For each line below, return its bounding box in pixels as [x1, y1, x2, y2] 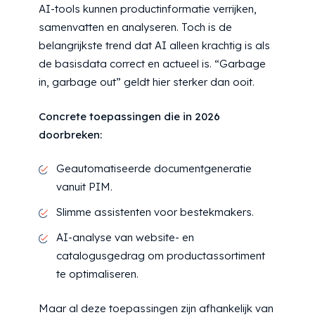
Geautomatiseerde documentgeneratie [56, 162, 252, 175]
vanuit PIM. [56, 180, 112, 193]
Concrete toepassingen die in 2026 [39, 109, 220, 123]
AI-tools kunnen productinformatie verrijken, [39, 2, 257, 15]
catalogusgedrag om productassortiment [56, 249, 265, 262]
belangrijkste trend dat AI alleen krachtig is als [39, 39, 270, 52]
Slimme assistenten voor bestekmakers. [56, 205, 254, 219]
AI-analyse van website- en [56, 231, 194, 244]
